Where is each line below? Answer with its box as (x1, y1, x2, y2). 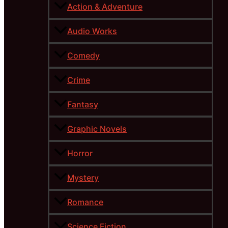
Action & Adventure (67, 2, 142, 12)
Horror (67, 148, 93, 159)
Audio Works (67, 26, 117, 37)
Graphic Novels (67, 124, 127, 134)
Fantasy (67, 99, 98, 110)
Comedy (67, 50, 100, 61)
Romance (67, 197, 103, 208)
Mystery (67, 173, 99, 183)
